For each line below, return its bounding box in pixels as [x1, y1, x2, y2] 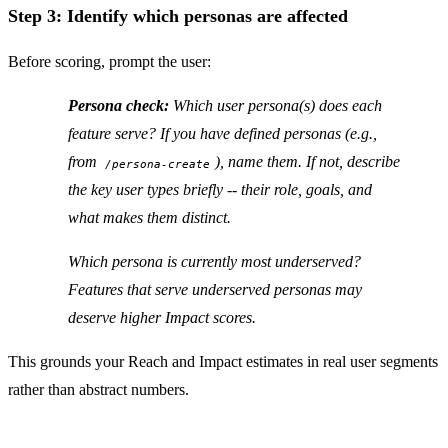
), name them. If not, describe [214, 153, 400, 171]
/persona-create [105, 157, 211, 171]
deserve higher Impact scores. [68, 309, 256, 327]
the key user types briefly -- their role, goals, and [68, 181, 372, 199]
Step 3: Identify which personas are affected [8, 6, 348, 27]
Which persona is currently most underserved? [68, 253, 361, 271]
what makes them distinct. [68, 209, 231, 227]
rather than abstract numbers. [8, 381, 189, 399]
